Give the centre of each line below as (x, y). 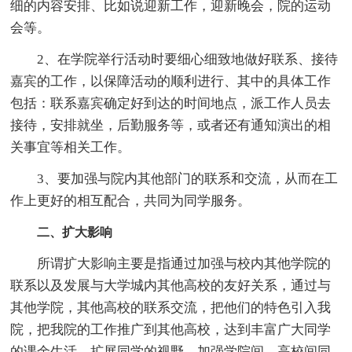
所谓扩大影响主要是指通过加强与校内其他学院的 (171, 263)
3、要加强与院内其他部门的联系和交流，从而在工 (174, 178)
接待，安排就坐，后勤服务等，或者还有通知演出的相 (171, 125)
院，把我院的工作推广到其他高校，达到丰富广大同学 (171, 329)
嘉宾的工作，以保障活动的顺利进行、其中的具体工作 (171, 81)
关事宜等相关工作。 (71, 147)
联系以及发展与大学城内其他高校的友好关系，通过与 (171, 285)
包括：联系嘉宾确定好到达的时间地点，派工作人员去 (171, 103)
